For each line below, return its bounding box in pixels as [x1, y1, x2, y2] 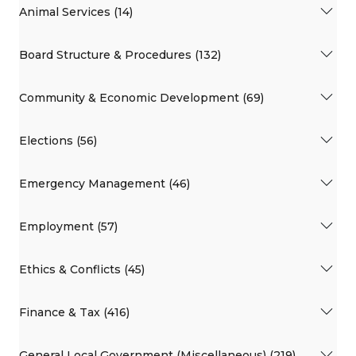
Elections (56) [19, 133, 97, 148]
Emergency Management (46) [19, 176, 190, 191]
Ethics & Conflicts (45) [19, 261, 145, 277]
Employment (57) [19, 219, 118, 234]
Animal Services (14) [19, 4, 133, 19]
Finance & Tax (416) [19, 304, 130, 319]
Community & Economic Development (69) [19, 90, 264, 105]
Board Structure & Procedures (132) [19, 47, 221, 62]
